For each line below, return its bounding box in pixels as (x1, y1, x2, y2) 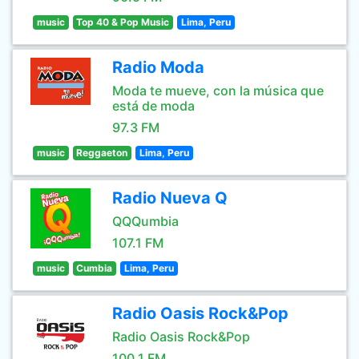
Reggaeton (76, 147, 128, 159)
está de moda (112, 98, 195, 114)
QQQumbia (112, 213, 179, 229)
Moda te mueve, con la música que (112, 83, 324, 99)
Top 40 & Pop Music (76, 16, 170, 28)
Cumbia (76, 262, 113, 274)
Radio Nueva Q (112, 188, 228, 208)
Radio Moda (112, 58, 204, 77)
